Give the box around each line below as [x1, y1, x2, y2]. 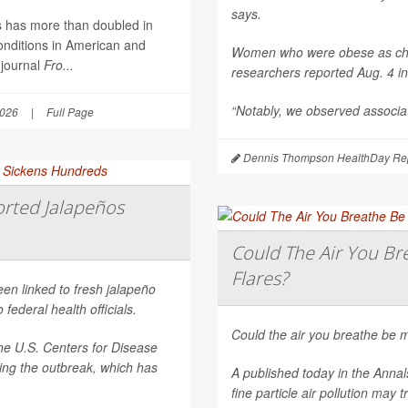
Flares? [231, 265, 288, 291]
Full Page [46, 103, 94, 119]
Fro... [44, 55, 74, 74]
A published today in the [231, 362, 373, 382]
